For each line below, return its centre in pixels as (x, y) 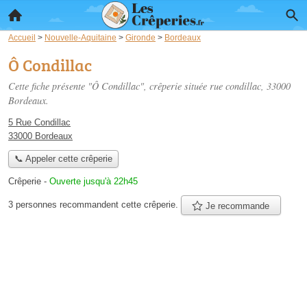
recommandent (89, 205)
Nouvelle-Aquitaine (81, 37)
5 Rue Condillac (39, 122)
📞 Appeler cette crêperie (63, 159)
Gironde (140, 37)
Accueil (22, 37)
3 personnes (34, 205)
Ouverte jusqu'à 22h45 (94, 182)
